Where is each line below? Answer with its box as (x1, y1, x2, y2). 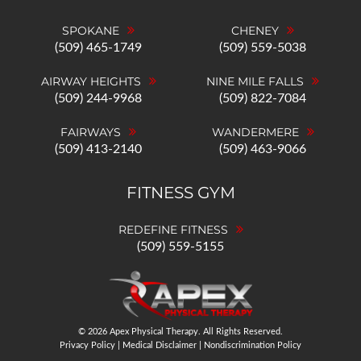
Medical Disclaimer (122, 341, 197, 351)
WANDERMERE (211, 125, 299, 140)
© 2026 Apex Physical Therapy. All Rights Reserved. (78, 327, 283, 337)
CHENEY (231, 23, 279, 39)
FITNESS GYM (126, 183, 235, 203)
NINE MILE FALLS (206, 74, 304, 89)
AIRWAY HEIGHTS (40, 74, 141, 89)
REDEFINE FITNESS (118, 222, 228, 238)
